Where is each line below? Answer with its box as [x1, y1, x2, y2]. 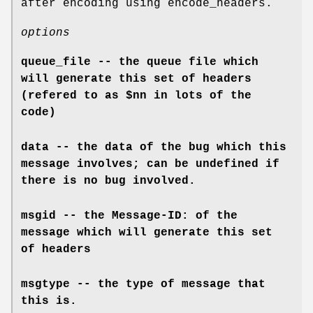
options [21, 26, 70, 39]
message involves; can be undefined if [21, 157, 279, 170]
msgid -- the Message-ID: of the [21, 209, 238, 222]
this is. [21, 294, 77, 307]
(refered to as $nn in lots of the [21, 89, 252, 102]
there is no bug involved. [21, 174, 196, 187]
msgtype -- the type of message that [21, 277, 265, 291]
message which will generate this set [21, 226, 272, 239]
